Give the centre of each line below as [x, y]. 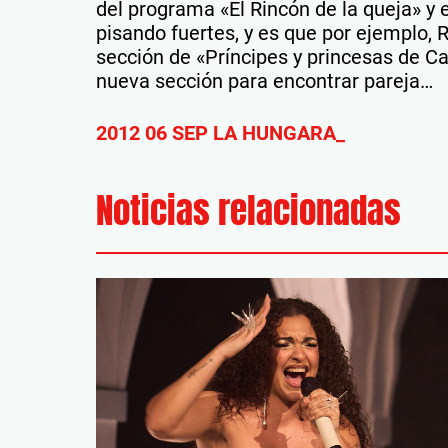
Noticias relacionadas [248, 210]
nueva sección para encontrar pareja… [264, 80]
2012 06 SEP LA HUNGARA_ [220, 132]
